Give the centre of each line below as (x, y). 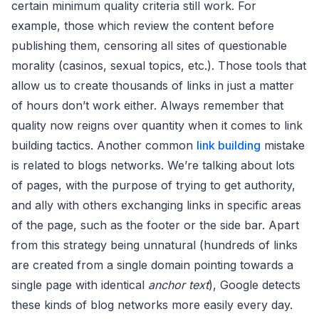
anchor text (178, 285)
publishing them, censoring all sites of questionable (149, 46)
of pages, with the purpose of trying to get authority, (153, 185)
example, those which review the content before (143, 26)
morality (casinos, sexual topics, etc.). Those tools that (159, 66)
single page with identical (80, 285)
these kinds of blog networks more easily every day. (152, 305)
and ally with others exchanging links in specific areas (156, 205)
